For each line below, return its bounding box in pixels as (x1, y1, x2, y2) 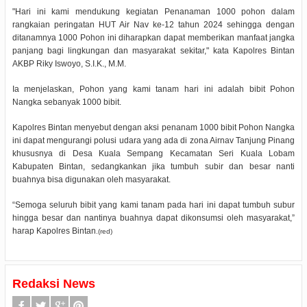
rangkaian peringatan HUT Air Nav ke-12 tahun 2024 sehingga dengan (12, 20, 295, 30)
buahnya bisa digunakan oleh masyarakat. (12, 175, 171, 185)
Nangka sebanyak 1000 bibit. (12, 97, 121, 108)
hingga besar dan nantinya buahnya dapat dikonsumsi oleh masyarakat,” (12, 213, 295, 223)
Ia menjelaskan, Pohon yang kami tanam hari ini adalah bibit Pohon (12, 84, 295, 95)
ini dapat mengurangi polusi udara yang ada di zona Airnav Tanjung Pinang (12, 136, 295, 146)
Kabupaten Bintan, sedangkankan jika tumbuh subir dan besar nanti (12, 162, 295, 172)
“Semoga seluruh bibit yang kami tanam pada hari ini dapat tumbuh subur (12, 200, 295, 210)
